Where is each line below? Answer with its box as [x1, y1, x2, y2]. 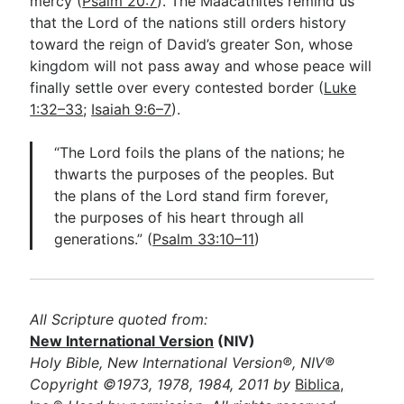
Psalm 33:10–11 [152, 230, 255, 248]
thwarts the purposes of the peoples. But [54, 165, 335, 183]
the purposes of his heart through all [54, 208, 305, 226]
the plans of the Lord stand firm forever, [54, 187, 329, 205]
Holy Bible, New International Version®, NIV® [30, 353, 335, 372]
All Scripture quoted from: [30, 310, 208, 328]
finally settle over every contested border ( [30, 78, 325, 96]
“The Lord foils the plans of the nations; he [54, 143, 345, 161]
